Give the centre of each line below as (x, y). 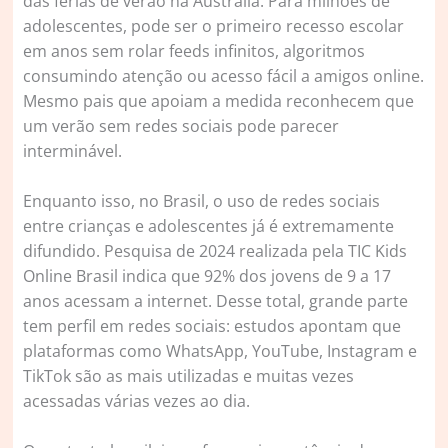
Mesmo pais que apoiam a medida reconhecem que (219, 101)
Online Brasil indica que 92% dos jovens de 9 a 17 (207, 276)
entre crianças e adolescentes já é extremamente (209, 226)
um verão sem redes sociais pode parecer (181, 126)
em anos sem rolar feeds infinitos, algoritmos (194, 51)
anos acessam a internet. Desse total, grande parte (216, 301)
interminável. (73, 151)
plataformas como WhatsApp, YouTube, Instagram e (220, 351)
